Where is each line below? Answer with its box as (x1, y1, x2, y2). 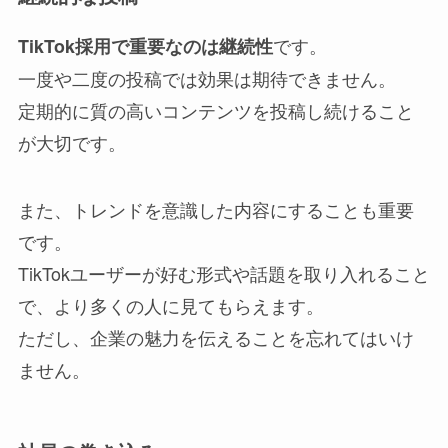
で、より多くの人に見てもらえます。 (17, 292, 324, 319)
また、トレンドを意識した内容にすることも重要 (17, 196, 414, 223)
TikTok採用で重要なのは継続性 (17, 32, 273, 59)
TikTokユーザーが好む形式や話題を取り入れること (17, 260, 430, 287)
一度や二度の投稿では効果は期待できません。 (17, 64, 396, 91)
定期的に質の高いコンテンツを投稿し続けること (17, 96, 414, 123)
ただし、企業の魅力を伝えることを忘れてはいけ (17, 324, 414, 351)
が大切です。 (17, 128, 126, 155)
